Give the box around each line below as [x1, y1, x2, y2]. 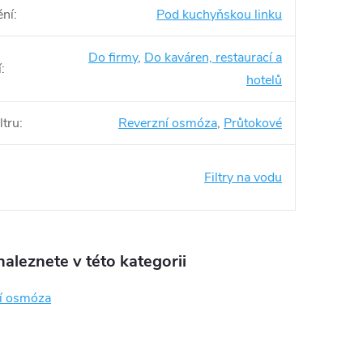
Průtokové [224, 113, 282, 132]
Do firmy [88, 48, 138, 66]
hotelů [246, 70, 282, 89]
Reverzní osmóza [118, 113, 217, 132]
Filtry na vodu [204, 168, 282, 186]
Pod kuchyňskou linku [156, 5, 282, 23]
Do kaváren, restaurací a [144, 48, 282, 66]
